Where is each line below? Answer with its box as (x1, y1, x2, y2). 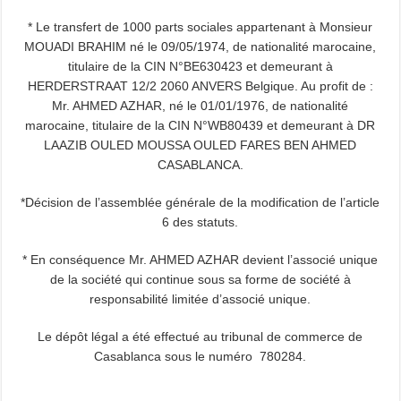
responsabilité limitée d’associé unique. (90, 292, 311, 306)
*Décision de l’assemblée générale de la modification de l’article (21, 195, 380, 209)
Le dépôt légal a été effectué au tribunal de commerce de (38, 329, 363, 344)
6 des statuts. (162, 215, 239, 229)
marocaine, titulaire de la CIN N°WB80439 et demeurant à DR (25, 118, 376, 132)
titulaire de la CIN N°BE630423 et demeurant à (67, 59, 333, 73)
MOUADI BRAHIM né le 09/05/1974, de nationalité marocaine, (24, 39, 377, 54)
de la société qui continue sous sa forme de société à (49, 272, 351, 286)
